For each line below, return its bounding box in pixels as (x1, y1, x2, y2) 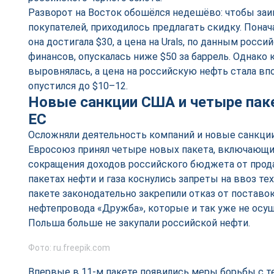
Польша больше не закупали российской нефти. (28, 217, 253, 229)
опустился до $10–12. (28, 80, 130, 92)
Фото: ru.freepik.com (28, 243, 110, 253)
